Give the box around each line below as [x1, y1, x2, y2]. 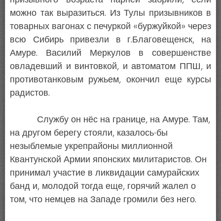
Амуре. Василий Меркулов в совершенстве [10, 47, 211, 58]
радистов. [10, 87, 50, 98]
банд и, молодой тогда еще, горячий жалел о [10, 180, 196, 191]
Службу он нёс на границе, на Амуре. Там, [10, 113, 210, 125]
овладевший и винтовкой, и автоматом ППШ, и [10, 60, 211, 72]
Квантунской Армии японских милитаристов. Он [10, 153, 207, 165]
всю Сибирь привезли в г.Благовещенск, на [10, 34, 211, 45]
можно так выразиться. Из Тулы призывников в [10, 7, 211, 18]
